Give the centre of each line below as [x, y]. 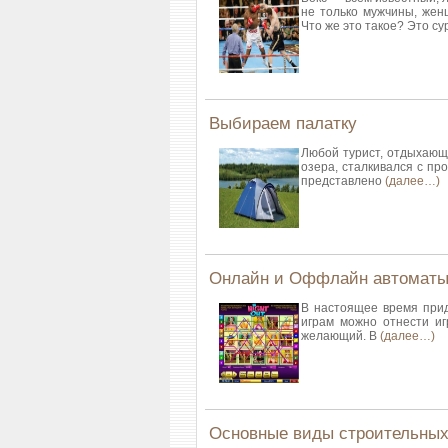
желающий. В [340, 336]
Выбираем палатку [283, 123]
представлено [343, 181]
